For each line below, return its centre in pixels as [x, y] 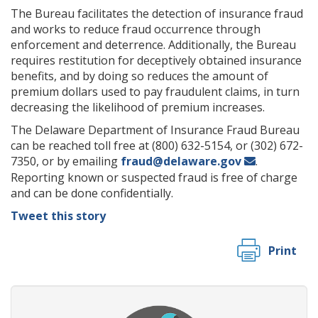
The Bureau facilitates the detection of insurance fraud [157, 13]
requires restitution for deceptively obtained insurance [156, 60]
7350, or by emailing [66, 161]
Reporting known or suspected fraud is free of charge [154, 177]
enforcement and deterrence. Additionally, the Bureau [153, 45]
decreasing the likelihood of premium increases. [138, 107]
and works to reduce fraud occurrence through [136, 29]
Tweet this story [58, 216]
